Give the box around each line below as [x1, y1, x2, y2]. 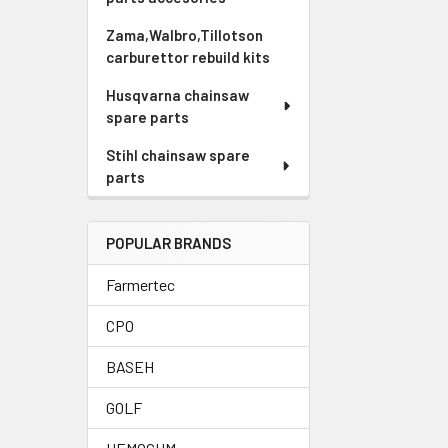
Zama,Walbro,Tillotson [106, 26, 263, 44]
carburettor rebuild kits [106, 48, 270, 66]
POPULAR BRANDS [106, 234, 231, 252]
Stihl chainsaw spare [106, 146, 250, 164]
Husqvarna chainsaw [106, 86, 249, 104]
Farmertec [106, 275, 175, 294]
